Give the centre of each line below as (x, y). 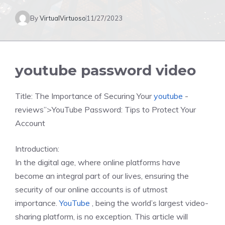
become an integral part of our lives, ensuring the (102, 176)
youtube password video (105, 70)
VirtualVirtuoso (63, 18)
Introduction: (37, 149)
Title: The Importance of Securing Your (84, 96)
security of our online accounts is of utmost (91, 189)
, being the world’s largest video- (149, 203)
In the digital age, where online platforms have (98, 162)
